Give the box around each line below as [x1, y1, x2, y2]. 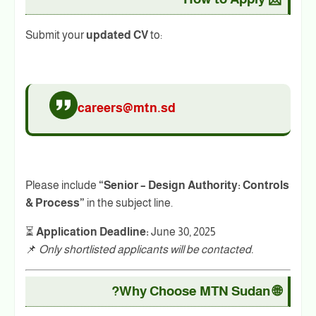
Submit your [25, 28, 86, 41]
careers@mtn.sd [78, 100, 176, 115]
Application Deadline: [36, 225, 149, 238]
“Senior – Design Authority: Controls [99, 178, 289, 191]
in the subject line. [85, 196, 173, 209]
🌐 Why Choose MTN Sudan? [270, 283, 281, 298]
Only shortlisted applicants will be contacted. [39, 243, 253, 255]
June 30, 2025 [149, 225, 216, 238]
